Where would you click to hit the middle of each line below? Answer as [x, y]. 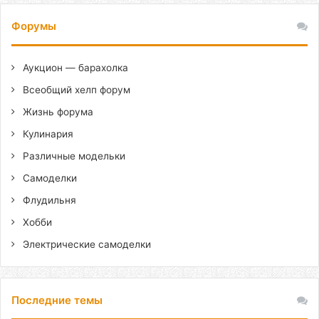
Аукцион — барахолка [74, 68]
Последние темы [57, 300]
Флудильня [48, 200]
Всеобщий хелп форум [75, 90]
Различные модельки [73, 156]
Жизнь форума [57, 112]
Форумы [34, 26]
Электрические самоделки [85, 244]
